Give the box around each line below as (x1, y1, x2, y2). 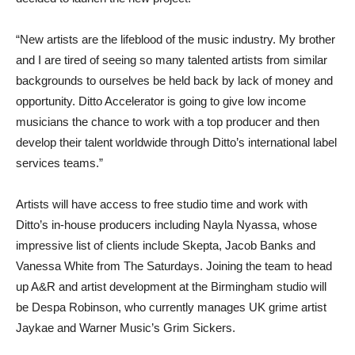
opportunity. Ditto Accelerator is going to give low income (16, 94, 306, 108)
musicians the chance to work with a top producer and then (16, 114, 319, 128)
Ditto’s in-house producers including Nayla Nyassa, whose (16, 217, 317, 231)
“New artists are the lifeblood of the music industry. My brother (16, 32, 335, 46)
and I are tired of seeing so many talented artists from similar (16, 52, 327, 67)
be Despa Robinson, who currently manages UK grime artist (16, 300, 326, 314)
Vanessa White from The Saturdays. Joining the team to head (16, 258, 332, 273)
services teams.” (16, 155, 103, 170)
